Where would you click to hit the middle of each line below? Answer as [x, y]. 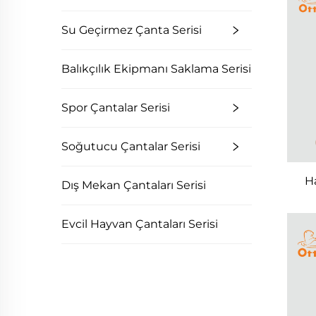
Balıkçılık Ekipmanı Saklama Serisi [156, 69]
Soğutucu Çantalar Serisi [131, 146]
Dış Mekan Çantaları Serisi [134, 185]
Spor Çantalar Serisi [116, 108]
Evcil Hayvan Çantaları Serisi [140, 224]
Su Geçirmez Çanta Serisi [132, 30]
